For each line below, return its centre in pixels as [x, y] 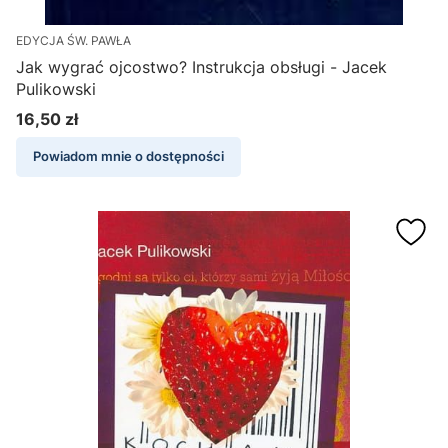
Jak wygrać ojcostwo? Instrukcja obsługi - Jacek [201, 67]
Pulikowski [56, 89]
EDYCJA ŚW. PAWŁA [73, 41]
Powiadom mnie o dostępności [128, 157]
